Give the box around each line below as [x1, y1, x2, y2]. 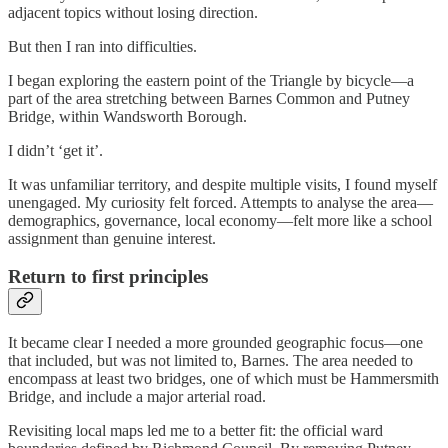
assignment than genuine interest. [8, 229, 216, 247]
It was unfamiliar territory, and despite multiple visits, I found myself [8, 175, 437, 193]
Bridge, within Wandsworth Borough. [8, 107, 247, 125]
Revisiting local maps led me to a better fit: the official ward [8, 422, 383, 440]
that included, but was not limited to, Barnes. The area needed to [8, 352, 413, 370]
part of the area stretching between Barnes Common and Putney [8, 89, 410, 107]
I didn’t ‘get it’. [8, 141, 103, 159]
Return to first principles [8, 266, 208, 288]
